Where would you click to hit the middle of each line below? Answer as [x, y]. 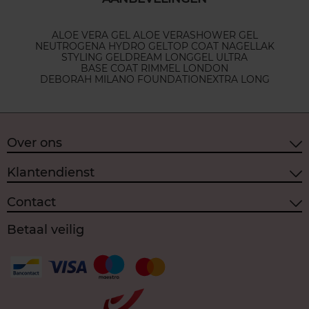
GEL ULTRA [221, 58]
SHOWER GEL [223, 36]
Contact [31, 202]
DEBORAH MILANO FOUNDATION [123, 80]
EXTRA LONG [238, 80]
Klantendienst [51, 172]
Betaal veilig [46, 230]
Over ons [34, 142]
